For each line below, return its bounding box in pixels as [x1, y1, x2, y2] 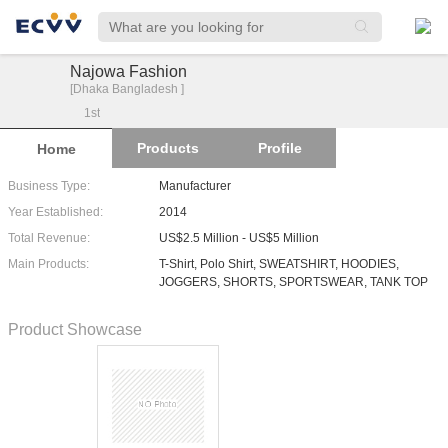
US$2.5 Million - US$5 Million [159, 231, 320, 245]
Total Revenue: [8, 231, 90, 245]
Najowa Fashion [70, 63, 187, 80]
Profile [258, 140, 302, 156]
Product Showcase [8, 321, 142, 338]
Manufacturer [159, 179, 232, 193]
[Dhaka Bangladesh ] [70, 82, 184, 96]
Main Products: [8, 257, 89, 271]
